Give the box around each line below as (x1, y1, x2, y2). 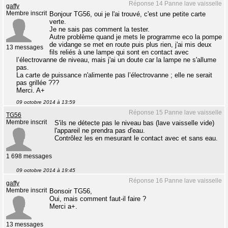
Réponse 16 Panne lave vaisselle (129, 177, 222, 184)
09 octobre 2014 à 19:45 (16, 167, 75, 173)
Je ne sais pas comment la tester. (49, 25, 150, 33)
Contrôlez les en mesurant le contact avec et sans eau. (54, 134, 218, 142)
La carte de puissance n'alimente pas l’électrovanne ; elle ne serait (16, 71, 212, 79)
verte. (49, 18, 66, 25)
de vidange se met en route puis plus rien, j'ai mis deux (49, 41, 212, 48)
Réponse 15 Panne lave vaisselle (129, 109, 222, 116)
